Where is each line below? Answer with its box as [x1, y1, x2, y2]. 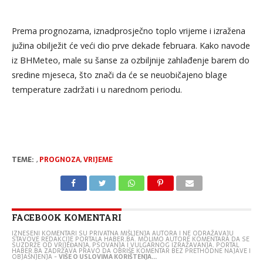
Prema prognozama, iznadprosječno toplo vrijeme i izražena [11, 25, 245, 36]
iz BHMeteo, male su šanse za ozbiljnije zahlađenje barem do [11, 54, 249, 66]
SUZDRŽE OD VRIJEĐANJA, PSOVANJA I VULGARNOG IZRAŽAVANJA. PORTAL [11, 240, 239, 250]
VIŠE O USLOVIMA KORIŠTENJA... [58, 251, 157, 262]
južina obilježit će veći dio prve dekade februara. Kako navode [11, 39, 250, 51]
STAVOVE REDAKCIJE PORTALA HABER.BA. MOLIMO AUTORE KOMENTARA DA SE [11, 234, 249, 244]
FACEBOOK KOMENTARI [11, 211, 122, 223]
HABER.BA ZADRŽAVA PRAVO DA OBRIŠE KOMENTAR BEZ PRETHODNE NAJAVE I [11, 245, 251, 256]
